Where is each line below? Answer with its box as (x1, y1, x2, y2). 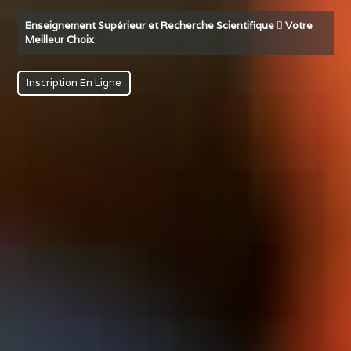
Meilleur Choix (25, 32, 95, 46)
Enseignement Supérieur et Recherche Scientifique (25, 18, 277, 32)
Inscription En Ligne (27, 75, 122, 89)
